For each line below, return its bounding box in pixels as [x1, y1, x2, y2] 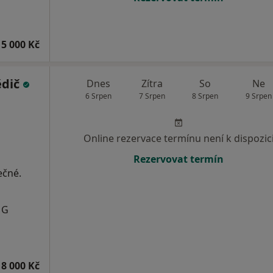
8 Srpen [192, 91, 219, 102]
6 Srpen [85, 91, 112, 102]
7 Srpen [138, 91, 165, 102]
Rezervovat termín [133, 152, 224, 166]
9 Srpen [245, 91, 272, 102]
